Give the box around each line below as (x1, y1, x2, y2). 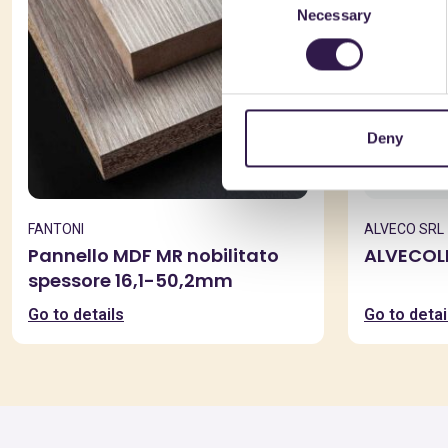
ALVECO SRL (364, 221, 444, 237)
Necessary (297, 6, 371, 24)
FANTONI (28, 221, 84, 237)
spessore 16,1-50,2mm (28, 268, 233, 293)
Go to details (28, 305, 124, 324)
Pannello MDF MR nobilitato (28, 243, 279, 268)
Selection (221, 6, 282, 24)
